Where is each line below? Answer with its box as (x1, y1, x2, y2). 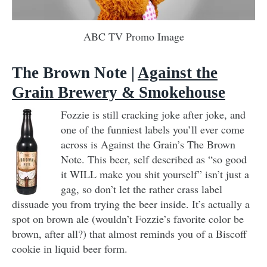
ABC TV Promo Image (83, 29, 184, 44)
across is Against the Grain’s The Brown (61, 136, 235, 151)
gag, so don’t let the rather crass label (61, 181, 222, 196)
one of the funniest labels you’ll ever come (61, 122, 244, 136)
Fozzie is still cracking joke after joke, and (61, 107, 246, 122)
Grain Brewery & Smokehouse (12, 83, 225, 101)
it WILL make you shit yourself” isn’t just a (61, 166, 249, 181)
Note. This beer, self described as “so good (61, 151, 247, 166)
